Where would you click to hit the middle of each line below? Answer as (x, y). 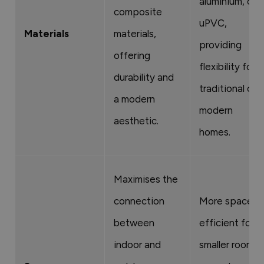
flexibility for (227, 66)
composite (138, 11)
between (134, 222)
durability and (144, 77)
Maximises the (146, 179)
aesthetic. (136, 121)
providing (220, 44)
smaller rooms (229, 244)
